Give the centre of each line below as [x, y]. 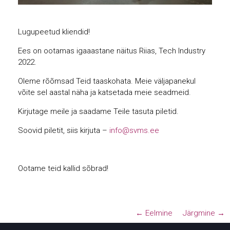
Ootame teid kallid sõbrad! [63, 168]
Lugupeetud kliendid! [54, 32]
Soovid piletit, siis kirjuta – [64, 130]
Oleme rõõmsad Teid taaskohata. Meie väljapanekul [107, 81]
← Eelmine [154, 213]
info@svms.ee [134, 130]
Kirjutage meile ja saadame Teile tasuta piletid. [98, 111]
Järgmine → [204, 213]
